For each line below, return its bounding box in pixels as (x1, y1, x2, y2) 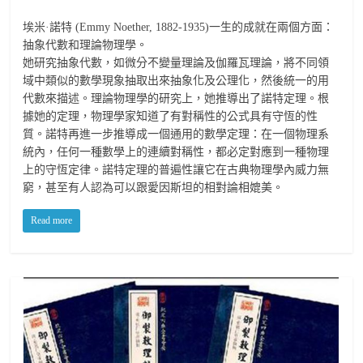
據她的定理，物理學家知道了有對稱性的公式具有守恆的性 (23, 110, 318, 123)
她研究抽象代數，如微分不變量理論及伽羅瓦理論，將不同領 (23, 57, 330, 70)
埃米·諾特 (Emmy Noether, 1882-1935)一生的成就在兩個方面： (23, 21, 335, 34)
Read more (31, 215, 73, 227)
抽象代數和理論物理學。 (23, 39, 148, 52)
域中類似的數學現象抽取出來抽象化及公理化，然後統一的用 (23, 75, 330, 88)
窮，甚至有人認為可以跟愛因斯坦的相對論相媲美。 (23, 181, 284, 194)
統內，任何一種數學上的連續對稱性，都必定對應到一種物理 (23, 146, 330, 159)
